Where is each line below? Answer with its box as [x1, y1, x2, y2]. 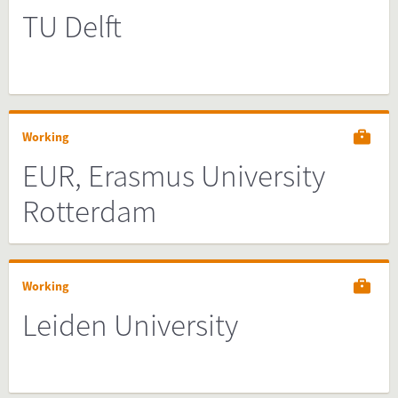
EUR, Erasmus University [22, 156, 325, 195]
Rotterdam [22, 192, 156, 231]
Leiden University [22, 306, 238, 345]
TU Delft [22, 7, 122, 46]
